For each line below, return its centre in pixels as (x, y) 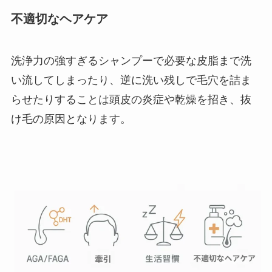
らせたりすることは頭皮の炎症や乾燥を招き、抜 (131, 99)
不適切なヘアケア (59, 19)
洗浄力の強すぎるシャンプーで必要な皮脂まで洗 (131, 60)
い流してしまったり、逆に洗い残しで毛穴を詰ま (131, 80)
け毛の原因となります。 (71, 119)
